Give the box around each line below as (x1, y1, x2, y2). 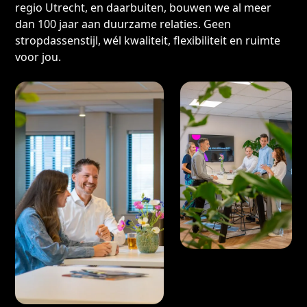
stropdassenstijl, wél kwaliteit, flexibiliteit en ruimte (15, 33, 281, 48)
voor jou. (15, 49, 62, 64)
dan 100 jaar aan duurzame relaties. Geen (15, 16, 232, 32)
